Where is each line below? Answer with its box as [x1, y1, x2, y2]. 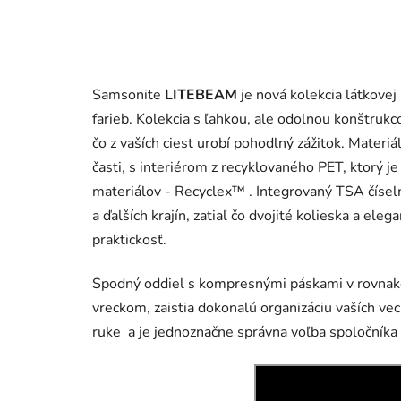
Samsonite [92, 84, 165, 105]
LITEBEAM [165, 84, 237, 105]
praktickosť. [92, 229, 166, 250]
